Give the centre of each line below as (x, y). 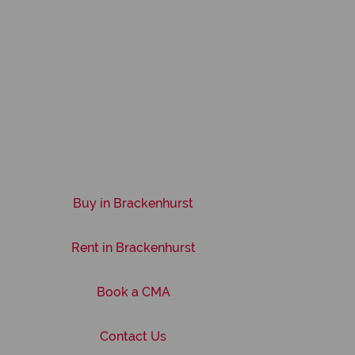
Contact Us (133, 336)
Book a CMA (133, 292)
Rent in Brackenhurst (133, 248)
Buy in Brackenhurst (133, 203)
